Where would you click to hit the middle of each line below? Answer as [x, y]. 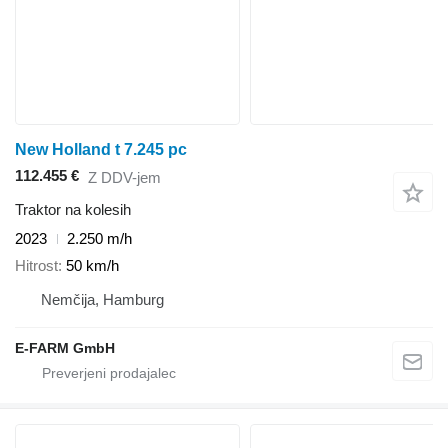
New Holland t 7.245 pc [101, 150]
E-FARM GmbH [65, 347]
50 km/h [92, 265]
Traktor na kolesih [73, 210]
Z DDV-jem [124, 177]
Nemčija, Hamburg [102, 299]
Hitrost [36, 265]
